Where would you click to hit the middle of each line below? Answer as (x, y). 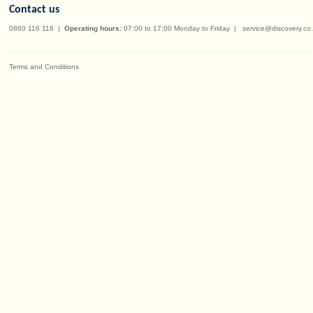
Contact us (34, 10)
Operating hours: (93, 28)
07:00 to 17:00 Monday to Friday (178, 28)
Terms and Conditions (44, 66)
